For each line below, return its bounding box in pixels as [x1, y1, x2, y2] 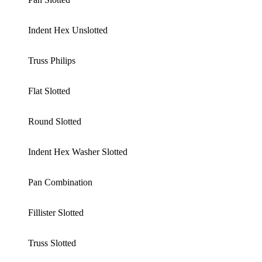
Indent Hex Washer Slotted [28, 147, 127, 157]
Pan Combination [28, 177, 92, 188]
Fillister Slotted [28, 208, 84, 218]
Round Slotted [28, 116, 81, 127]
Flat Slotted [28, 86, 70, 96]
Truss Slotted [28, 238, 76, 249]
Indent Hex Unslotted [28, 25, 108, 36]
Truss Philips [28, 56, 75, 66]
